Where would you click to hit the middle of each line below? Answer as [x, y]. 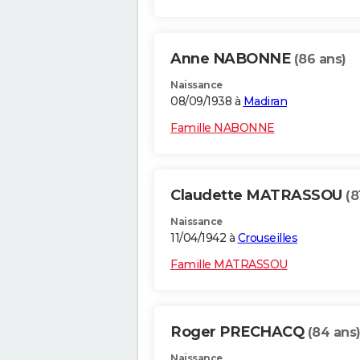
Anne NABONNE [232, 59]
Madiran [265, 102]
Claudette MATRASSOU [258, 196]
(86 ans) [320, 59]
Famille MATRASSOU [229, 265]
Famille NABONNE [223, 128]
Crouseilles [267, 238]
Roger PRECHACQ [239, 332]
